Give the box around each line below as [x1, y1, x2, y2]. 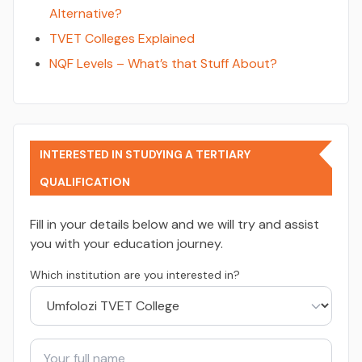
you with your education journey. [30, 235, 223, 252]
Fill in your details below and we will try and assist [30, 216, 319, 233]
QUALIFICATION [40, 175, 130, 189]
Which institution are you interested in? [30, 267, 240, 282]
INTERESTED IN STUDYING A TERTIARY [40, 147, 250, 162]
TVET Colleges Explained [49, 30, 195, 47]
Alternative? [49, 5, 122, 22]
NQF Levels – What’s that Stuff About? [49, 55, 277, 72]
